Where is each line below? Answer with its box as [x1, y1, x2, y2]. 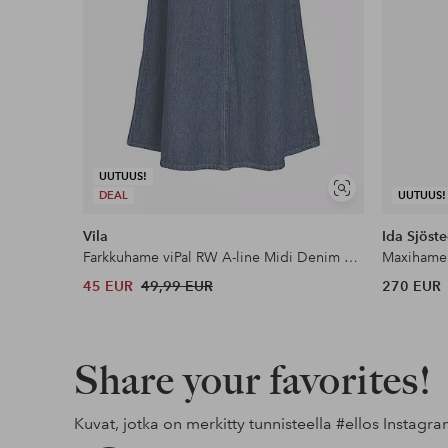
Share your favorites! [73, 355, 432, 404]
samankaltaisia [340, 205, 424, 221]
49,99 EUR [141, 276, 214, 295]
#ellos [335, 413, 379, 433]
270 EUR [382, 276, 442, 295]
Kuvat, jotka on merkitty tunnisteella [73, 413, 336, 433]
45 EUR [83, 276, 134, 295]
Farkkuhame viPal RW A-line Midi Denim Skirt [344, 247, 359, 266]
